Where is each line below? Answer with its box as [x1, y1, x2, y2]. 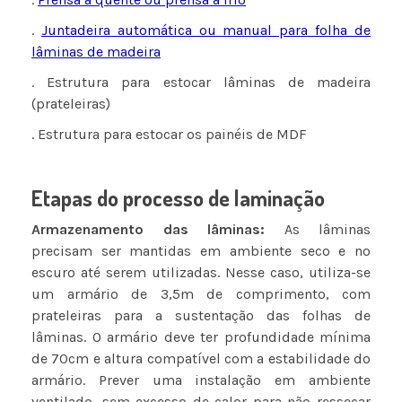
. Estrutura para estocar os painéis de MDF [31, 126, 307, 144]
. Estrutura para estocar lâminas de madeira [31, 74, 371, 92]
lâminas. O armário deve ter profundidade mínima [31, 328, 371, 346]
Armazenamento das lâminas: [31, 221, 265, 239]
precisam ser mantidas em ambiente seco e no [31, 242, 371, 260]
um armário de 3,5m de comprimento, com [31, 285, 371, 303]
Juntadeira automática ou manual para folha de [40, 22, 371, 39]
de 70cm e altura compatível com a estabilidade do [31, 350, 371, 368]
